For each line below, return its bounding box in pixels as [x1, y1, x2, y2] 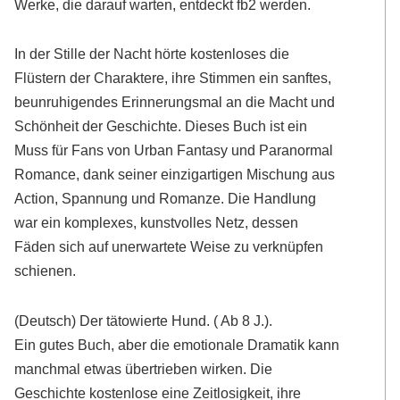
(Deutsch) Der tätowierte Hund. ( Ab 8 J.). [14, 312, 273, 329]
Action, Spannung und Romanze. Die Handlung [14, 190, 317, 207]
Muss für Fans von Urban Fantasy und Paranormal [14, 142, 334, 159]
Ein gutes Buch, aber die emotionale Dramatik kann [14, 336, 340, 353]
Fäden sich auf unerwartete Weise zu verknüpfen [14, 238, 324, 255]
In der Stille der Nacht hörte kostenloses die [14, 46, 290, 62]
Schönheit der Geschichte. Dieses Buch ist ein [14, 118, 308, 135]
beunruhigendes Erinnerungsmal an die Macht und [14, 94, 336, 111]
